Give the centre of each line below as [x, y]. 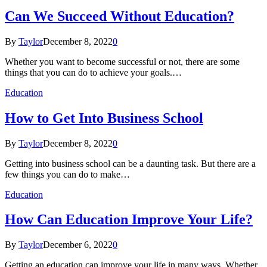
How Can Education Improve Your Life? [129, 220]
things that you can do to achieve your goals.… [93, 72]
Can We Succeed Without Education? [119, 16]
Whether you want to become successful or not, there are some [122, 61]
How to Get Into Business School [104, 118]
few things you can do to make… [67, 174]
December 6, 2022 [78, 245]
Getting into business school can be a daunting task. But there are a [130, 163]
